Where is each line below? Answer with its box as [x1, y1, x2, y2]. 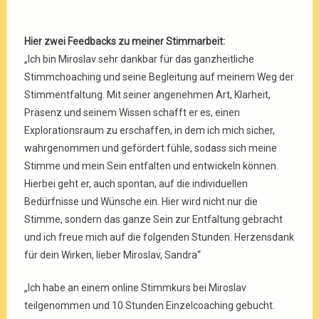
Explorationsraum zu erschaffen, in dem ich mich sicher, [24, 124, 275, 136]
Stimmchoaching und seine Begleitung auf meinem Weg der [24, 70, 294, 83]
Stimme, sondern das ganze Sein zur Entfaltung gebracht [24, 213, 283, 225]
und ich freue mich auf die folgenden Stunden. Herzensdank [24, 231, 294, 243]
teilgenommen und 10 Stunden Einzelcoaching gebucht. [24, 299, 275, 311]
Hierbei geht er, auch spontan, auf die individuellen [24, 177, 248, 189]
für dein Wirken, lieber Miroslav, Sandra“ [24, 249, 201, 261]
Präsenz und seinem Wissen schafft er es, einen [24, 106, 240, 118]
